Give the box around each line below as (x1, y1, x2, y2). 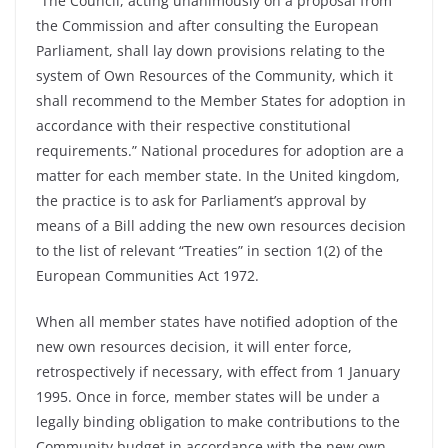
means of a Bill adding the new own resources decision (36, 216, 406, 235)
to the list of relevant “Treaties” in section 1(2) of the (36, 241, 383, 260)
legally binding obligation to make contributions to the (36, 412, 400, 431)
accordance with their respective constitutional (36, 116, 351, 135)
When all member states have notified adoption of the (36, 312, 398, 331)
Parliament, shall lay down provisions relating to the (36, 41, 385, 60)
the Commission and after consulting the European (36, 16, 379, 35)
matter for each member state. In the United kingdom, (36, 166, 400, 185)
